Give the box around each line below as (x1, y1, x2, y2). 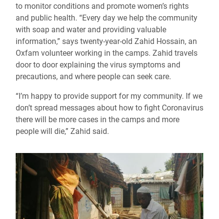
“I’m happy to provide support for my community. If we (16, 91, 202, 101)
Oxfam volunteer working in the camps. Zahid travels (16, 48, 197, 58)
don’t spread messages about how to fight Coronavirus (16, 103, 203, 113)
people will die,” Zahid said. (16, 127, 109, 136)
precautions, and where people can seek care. (16, 72, 171, 82)
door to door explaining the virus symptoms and (16, 60, 180, 70)
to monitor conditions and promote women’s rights (16, 1, 189, 11)
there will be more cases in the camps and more (16, 115, 179, 125)
